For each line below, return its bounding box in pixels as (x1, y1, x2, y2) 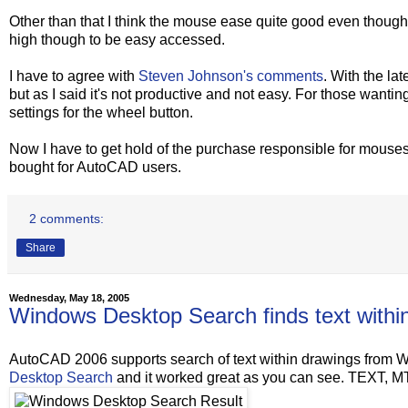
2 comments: (29, 210, 105, 226)
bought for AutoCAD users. (9, 158, 181, 175)
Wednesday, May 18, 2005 (9, 291, 129, 303)
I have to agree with (9, 67, 138, 84)
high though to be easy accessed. (9, 31, 225, 47)
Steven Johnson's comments (138, 67, 323, 84)
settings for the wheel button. (9, 104, 193, 120)
